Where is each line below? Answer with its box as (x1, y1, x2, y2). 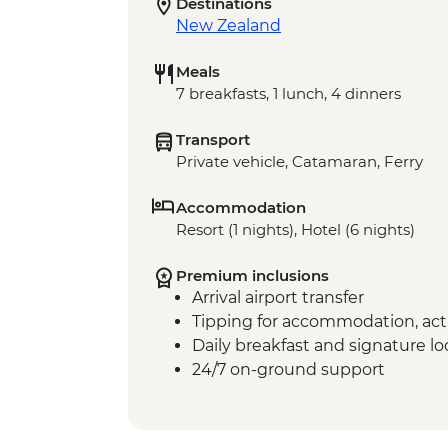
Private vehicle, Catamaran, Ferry (176, 152, 423, 172)
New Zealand (176, 16, 281, 36)
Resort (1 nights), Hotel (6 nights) (176, 220, 415, 240)
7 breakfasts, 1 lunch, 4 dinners (176, 84, 401, 104)
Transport (176, 130, 250, 150)
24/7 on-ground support (192, 360, 385, 380)
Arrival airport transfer (192, 288, 364, 308)
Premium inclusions (176, 266, 329, 286)
